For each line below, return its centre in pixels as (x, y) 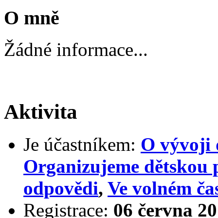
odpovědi (61, 188)
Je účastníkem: (80, 144)
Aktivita (41, 111)
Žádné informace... (76, 49)
